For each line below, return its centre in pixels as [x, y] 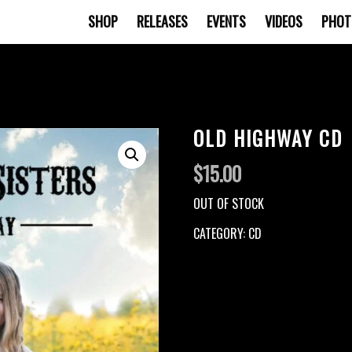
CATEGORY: [221, 233]
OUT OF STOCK [229, 203]
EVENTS [227, 21]
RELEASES [163, 21]
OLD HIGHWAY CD [268, 138]
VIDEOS [284, 21]
